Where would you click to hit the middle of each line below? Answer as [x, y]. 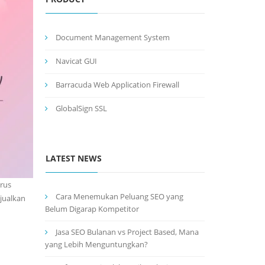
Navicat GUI [76, 61]
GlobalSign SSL [81, 108]
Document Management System [113, 37]
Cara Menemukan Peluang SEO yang [119, 196]
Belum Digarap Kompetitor [92, 209]
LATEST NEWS [74, 158]
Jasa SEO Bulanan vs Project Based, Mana [127, 232]
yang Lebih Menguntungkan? [96, 244]
